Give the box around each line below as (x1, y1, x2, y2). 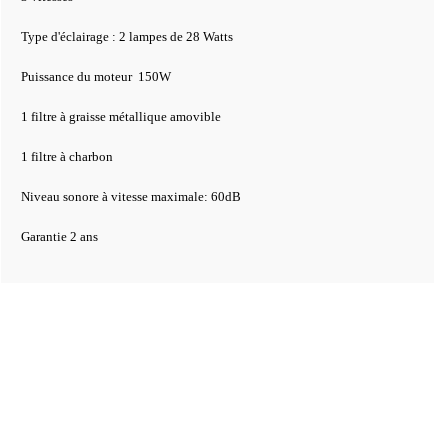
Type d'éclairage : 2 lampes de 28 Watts (20, 29, 233, 44)
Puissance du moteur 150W (20, 69, 171, 84)
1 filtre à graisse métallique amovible (20, 109, 221, 124)
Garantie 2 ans (20, 229, 98, 244)
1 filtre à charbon (20, 149, 113, 164)
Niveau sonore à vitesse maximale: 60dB (20, 189, 241, 204)
